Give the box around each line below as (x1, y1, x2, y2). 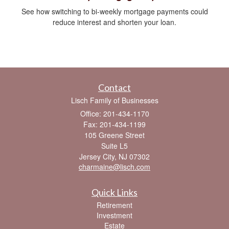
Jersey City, (79, 151, 117, 162)
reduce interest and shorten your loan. (53, 17, 176, 28)
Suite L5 (101, 141, 128, 151)
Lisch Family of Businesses (71, 95, 158, 106)
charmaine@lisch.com (79, 162, 150, 172)
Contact (98, 82, 131, 94)
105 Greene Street (84, 130, 145, 141)
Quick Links (91, 187, 138, 198)
